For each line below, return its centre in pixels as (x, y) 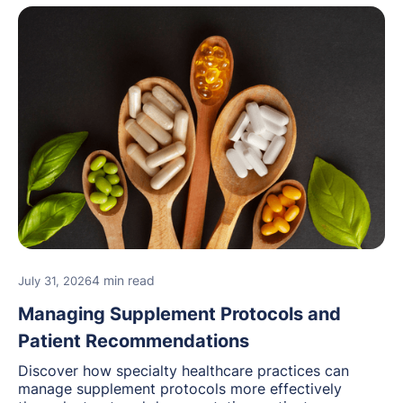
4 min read (123, 281)
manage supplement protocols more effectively (180, 389)
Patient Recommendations (134, 341)
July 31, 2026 (55, 281)
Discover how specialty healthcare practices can (184, 371)
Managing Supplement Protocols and (179, 314)
